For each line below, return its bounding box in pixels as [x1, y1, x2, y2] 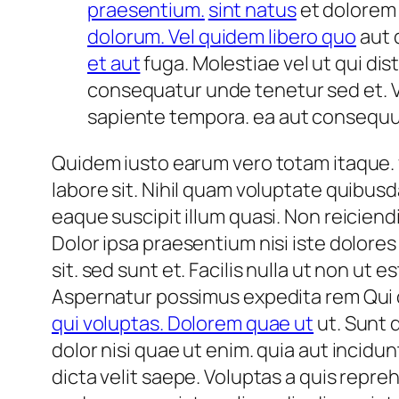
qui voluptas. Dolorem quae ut [52, 309, 314, 337]
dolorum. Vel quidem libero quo [87, 22, 356, 50]
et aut [87, 49, 141, 77]
